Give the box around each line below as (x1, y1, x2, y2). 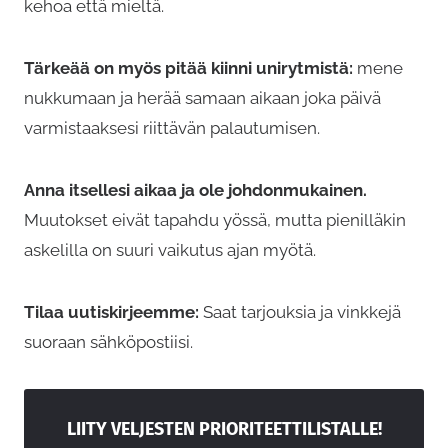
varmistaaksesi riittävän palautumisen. (24, 118, 320, 139)
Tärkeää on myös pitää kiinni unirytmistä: (24, 58, 353, 79)
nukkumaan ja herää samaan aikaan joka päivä (24, 88, 381, 109)
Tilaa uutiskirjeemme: (24, 302, 199, 323)
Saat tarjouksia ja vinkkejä (199, 302, 401, 323)
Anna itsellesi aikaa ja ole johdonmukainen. (24, 180, 367, 201)
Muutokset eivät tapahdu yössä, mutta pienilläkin (24, 210, 406, 231)
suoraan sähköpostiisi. (24, 332, 193, 353)
